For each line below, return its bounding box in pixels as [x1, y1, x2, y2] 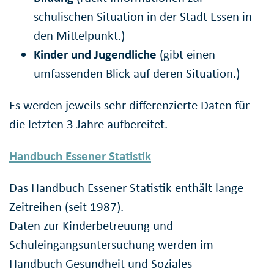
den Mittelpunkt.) [34, 27, 125, 43]
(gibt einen [157, 46, 215, 62]
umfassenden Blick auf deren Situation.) [34, 65, 240, 81]
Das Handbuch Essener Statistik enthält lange [9, 179, 243, 196]
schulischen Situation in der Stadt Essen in [34, 8, 252, 24]
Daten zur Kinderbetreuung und [9, 217, 173, 234]
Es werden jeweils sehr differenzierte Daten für [9, 97, 250, 113]
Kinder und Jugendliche [34, 46, 157, 62]
